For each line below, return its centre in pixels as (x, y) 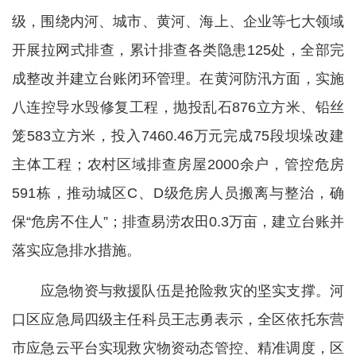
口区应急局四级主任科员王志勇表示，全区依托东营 (178, 319)
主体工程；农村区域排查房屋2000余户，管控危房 (178, 164)
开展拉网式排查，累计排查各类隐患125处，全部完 (178, 50)
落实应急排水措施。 (76, 250)
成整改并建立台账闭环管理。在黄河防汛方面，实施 (178, 79)
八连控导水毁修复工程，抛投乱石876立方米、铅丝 (178, 107)
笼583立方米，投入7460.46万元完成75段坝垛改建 (178, 136)
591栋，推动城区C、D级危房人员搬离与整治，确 (178, 193)
